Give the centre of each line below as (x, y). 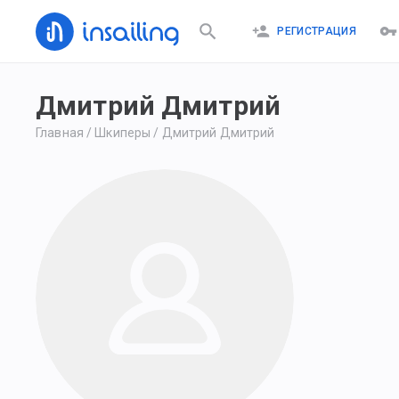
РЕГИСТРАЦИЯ (317, 31)
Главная (60, 133)
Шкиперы (123, 133)
